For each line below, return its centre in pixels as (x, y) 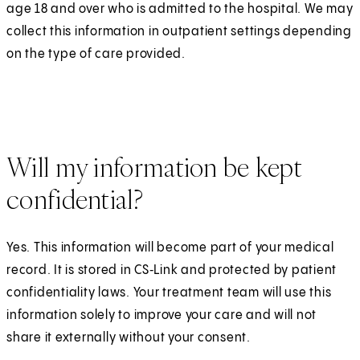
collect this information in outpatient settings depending (179, 31)
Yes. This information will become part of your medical (170, 247)
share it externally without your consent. (129, 337)
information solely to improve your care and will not (162, 315)
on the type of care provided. (96, 54)
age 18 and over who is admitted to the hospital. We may (180, 9)
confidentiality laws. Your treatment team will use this (169, 292)
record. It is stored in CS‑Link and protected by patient (172, 270)
